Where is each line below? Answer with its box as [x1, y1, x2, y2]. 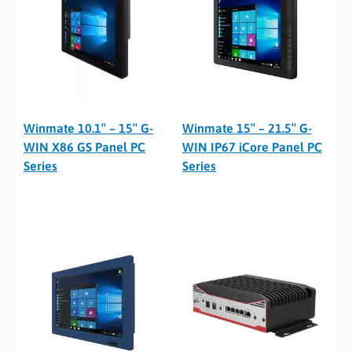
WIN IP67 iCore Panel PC [181, 140, 322, 155]
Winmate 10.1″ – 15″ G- [24, 121, 153, 136]
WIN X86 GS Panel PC [24, 140, 145, 155]
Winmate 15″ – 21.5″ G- [181, 121, 312, 136]
